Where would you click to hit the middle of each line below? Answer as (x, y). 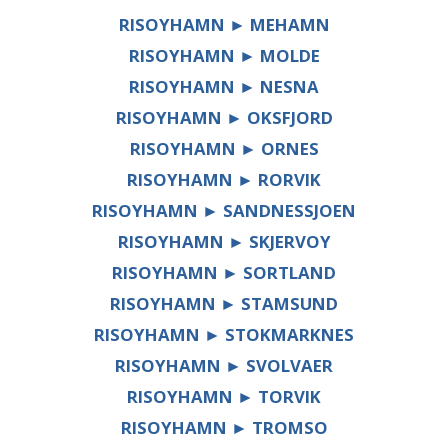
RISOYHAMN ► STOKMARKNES (224, 335)
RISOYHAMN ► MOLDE (224, 56)
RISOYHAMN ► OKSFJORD (224, 118)
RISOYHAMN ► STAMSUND (224, 304)
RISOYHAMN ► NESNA (224, 87)
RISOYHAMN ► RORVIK (224, 180)
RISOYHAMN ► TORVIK (224, 397)
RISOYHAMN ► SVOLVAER (224, 366)
